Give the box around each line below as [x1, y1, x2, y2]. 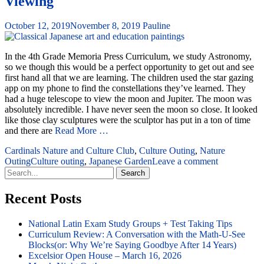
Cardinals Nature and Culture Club [5, 146, 134, 156]
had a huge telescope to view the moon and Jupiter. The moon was [5, 94, 252, 104]
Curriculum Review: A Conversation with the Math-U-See [28, 229, 245, 240]
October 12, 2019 [5, 21, 70, 31]
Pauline [143, 21, 170, 31]
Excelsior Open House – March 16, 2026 [28, 250, 181, 261]
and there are [5, 126, 55, 136]
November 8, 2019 [70, 21, 140, 31]
